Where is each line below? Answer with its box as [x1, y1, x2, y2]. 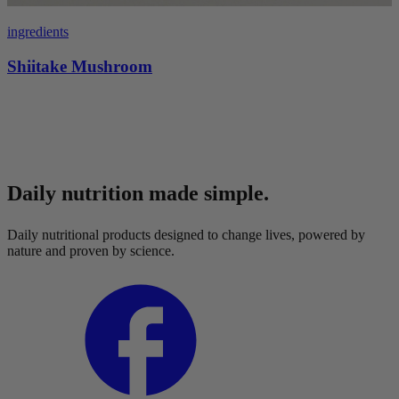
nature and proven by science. [7, 242, 175, 258]
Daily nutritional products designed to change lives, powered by [7, 226, 365, 242]
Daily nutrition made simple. [7, 181, 269, 205]
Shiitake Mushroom [7, 56, 152, 76]
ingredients [7, 24, 69, 40]
